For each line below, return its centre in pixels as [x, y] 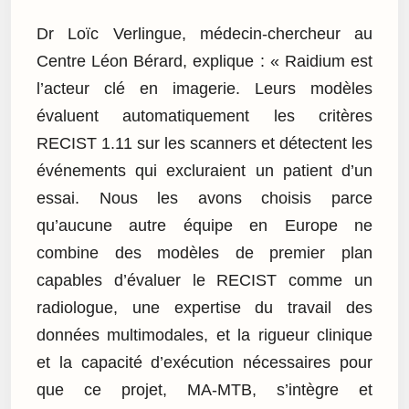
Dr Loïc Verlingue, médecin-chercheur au [204, 33]
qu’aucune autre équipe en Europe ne [204, 225]
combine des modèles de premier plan [204, 252]
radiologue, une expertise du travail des [204, 307]
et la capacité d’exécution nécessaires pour [204, 362]
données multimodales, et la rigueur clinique [204, 335]
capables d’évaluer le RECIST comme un [204, 280]
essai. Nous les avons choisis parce [204, 198]
